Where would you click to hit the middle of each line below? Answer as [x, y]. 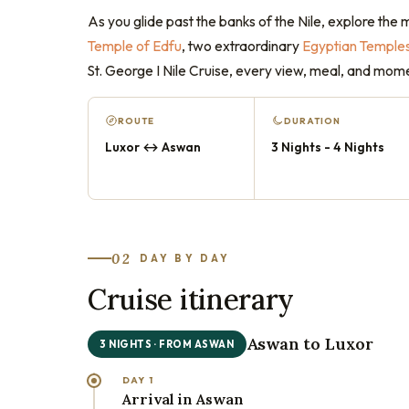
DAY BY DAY [185, 258]
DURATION [312, 120]
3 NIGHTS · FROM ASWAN [167, 344]
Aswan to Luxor [310, 344]
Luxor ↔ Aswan [153, 147]
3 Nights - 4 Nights [328, 147]
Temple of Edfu [135, 45]
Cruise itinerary [191, 299]
